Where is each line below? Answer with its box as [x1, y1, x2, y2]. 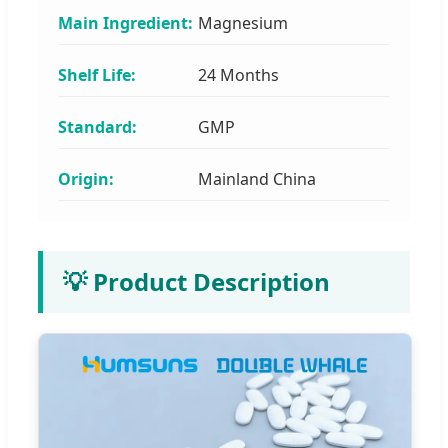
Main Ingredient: [58, 11, 193, 34]
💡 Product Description [63, 264, 330, 298]
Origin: [58, 167, 114, 190]
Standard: [58, 115, 137, 138]
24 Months [198, 63, 279, 86]
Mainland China [198, 167, 316, 190]
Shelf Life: [58, 63, 136, 86]
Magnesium [198, 11, 288, 34]
